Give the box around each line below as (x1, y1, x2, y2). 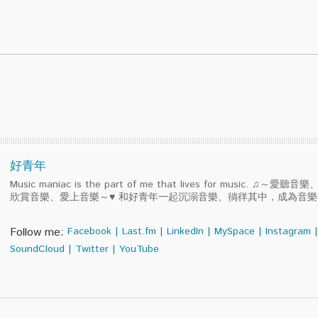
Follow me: (9, 224, 64, 241)
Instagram (265, 224, 311, 238)
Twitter (75, 242, 109, 256)
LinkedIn (166, 224, 204, 238)
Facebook (67, 224, 111, 238)
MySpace (214, 224, 255, 238)
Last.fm (121, 224, 156, 238)
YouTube (119, 242, 159, 256)
